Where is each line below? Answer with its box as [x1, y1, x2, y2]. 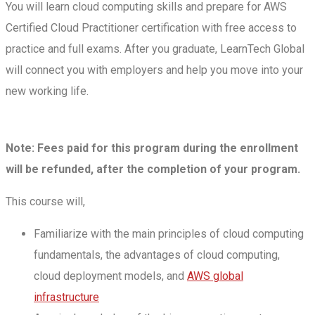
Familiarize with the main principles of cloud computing [34, 227, 304, 241]
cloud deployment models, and [34, 269, 187, 283]
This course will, [6, 195, 85, 209]
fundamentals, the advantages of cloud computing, [34, 248, 280, 262]
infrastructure [34, 290, 99, 304]
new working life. [6, 84, 89, 98]
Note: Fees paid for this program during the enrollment [6, 141, 298, 155]
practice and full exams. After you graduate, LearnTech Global [6, 42, 304, 56]
